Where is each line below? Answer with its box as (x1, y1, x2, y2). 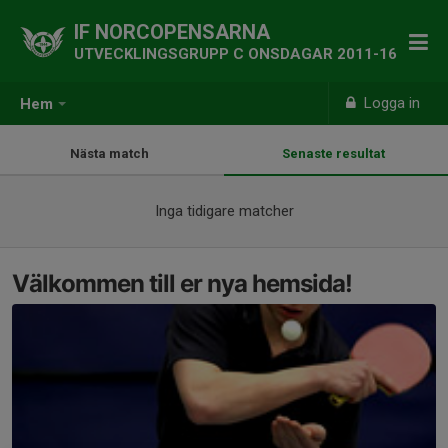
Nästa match (69, 146, 155, 161)
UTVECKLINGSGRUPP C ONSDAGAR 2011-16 (74, 45, 397, 63)
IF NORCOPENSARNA (74, 20, 270, 44)
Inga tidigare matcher (154, 202, 294, 220)
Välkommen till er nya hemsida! (12, 269, 352, 298)
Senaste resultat (281, 146, 391, 161)
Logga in (360, 94, 421, 112)
